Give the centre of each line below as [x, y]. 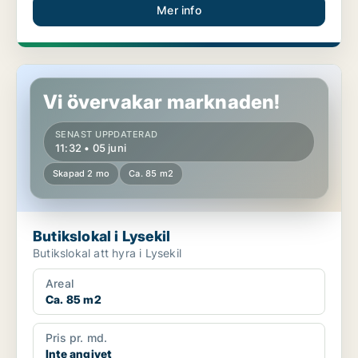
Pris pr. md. [77, 338]
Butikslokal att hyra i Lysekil [107, 253]
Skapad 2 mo [82, 174]
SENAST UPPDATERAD [107, 135]
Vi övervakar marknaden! [162, 102]
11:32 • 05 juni [91, 148]
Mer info [179, 10]
